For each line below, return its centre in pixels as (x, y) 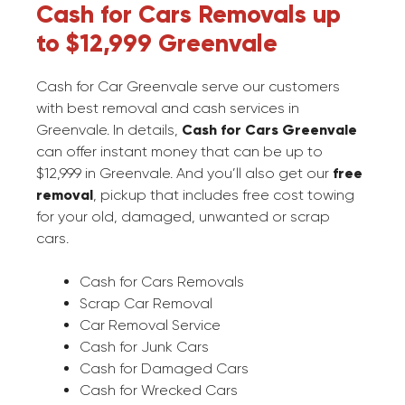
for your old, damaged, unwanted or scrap (183, 217)
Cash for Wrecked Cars (159, 391)
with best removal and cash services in (168, 108)
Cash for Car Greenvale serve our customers (188, 87)
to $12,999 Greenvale (157, 43)
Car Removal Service (150, 325)
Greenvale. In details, (109, 130)
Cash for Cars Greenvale (269, 130)
